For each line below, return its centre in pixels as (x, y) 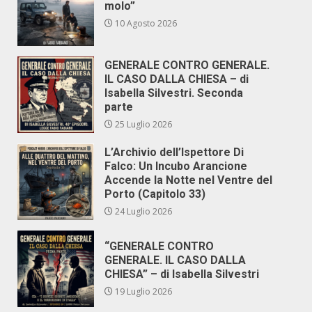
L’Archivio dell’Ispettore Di (174, 152)
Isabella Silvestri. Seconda (174, 93)
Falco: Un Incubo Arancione (176, 166)
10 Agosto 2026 (145, 23)
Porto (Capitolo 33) (155, 194)
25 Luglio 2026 (142, 124)
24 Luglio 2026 (142, 211)
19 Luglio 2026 (142, 291)
